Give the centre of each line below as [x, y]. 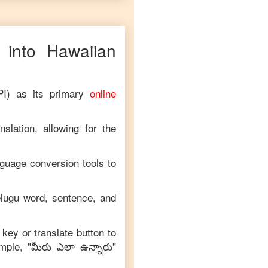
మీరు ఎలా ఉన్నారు [72, 246]
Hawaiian [81, 50]
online [103, 93]
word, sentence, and [68, 197]
